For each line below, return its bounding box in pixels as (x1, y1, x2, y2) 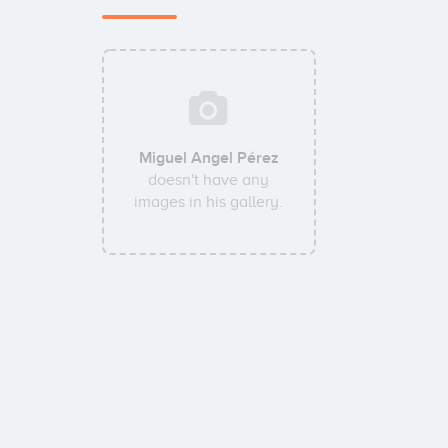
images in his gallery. (134, 193, 284, 211)
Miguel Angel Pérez (138, 148, 279, 168)
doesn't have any (148, 171, 270, 189)
